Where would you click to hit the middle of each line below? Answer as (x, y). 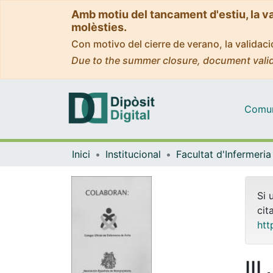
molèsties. (99, 27)
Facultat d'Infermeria (224, 154)
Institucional (133, 154)
